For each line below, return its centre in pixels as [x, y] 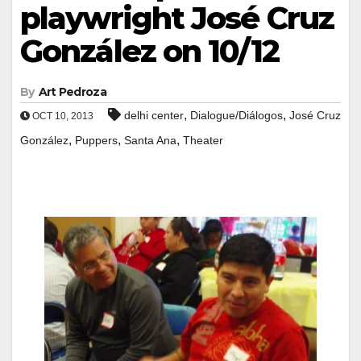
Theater [203, 140]
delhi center [154, 115]
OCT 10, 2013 [62, 116]
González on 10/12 [149, 51]
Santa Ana [150, 140]
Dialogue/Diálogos [237, 115]
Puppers [96, 140]
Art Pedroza [72, 91]
